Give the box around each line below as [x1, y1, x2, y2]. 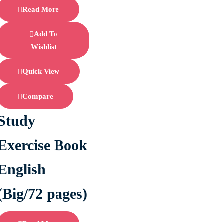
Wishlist [30, 43, 56, 51]
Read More [22, 5, 59, 13]
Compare [22, 92, 54, 100]
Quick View [22, 67, 60, 76]
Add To [34, 30, 58, 38]
